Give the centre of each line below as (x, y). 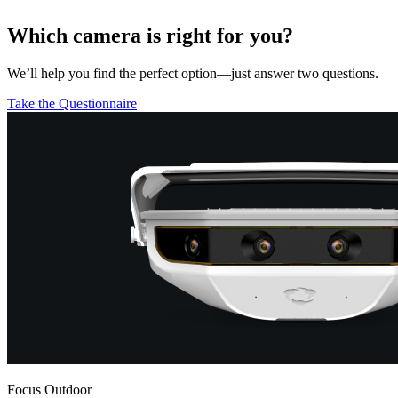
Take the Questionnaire (72, 103)
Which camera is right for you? (150, 35)
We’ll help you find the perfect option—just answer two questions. (193, 73)
